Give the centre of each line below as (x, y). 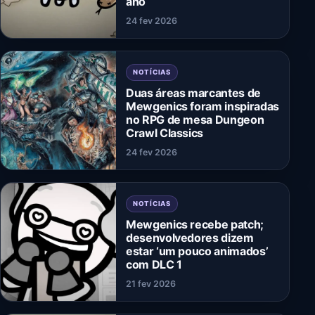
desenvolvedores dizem (190, 237)
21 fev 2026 (151, 283)
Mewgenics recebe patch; (195, 224)
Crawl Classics (165, 133)
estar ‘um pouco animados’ (197, 251)
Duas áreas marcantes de (193, 92)
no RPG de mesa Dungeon (195, 119)
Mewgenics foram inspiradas (202, 106)
